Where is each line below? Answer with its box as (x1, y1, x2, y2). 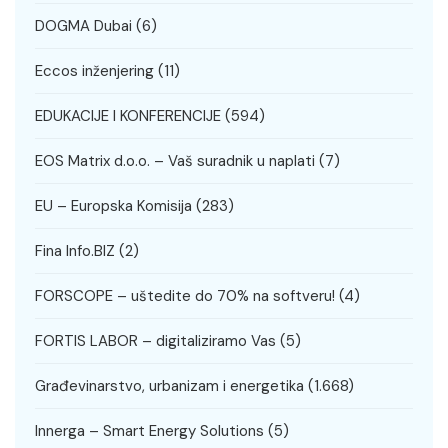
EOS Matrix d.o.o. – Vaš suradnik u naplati (35, 151, 315, 172)
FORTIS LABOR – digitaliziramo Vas (35, 331, 276, 352)
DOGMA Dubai (35, 16, 132, 37)
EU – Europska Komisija (35, 196, 192, 217)
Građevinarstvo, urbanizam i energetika (35, 376, 304, 397)
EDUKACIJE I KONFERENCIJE (35, 106, 221, 127)
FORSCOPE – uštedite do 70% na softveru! (35, 286, 335, 307)
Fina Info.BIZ (35, 241, 115, 262)
